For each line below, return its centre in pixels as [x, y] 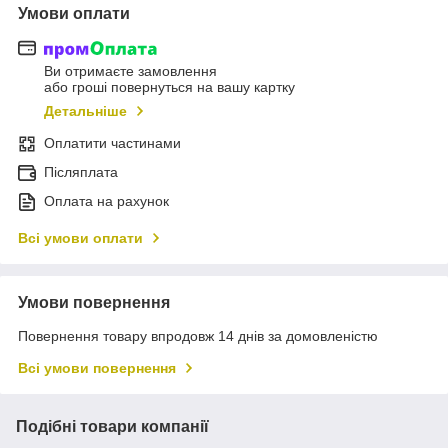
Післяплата [81, 172]
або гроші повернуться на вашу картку [169, 87]
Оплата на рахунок [106, 201]
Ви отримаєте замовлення [130, 71]
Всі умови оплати [80, 238]
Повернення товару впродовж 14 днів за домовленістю [198, 336]
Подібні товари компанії [112, 427]
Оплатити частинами [112, 143]
